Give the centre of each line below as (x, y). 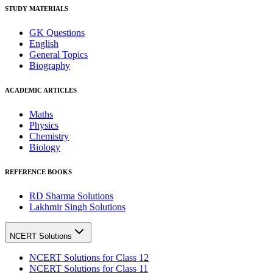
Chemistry (49, 136)
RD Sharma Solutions (71, 196)
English (44, 44)
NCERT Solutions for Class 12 (89, 257)
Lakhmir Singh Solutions (77, 207)
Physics (44, 125)
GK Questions (57, 33)
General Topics (58, 55)
